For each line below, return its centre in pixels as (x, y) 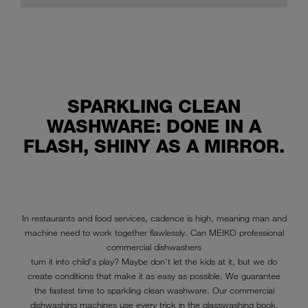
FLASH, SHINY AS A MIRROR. (154, 146)
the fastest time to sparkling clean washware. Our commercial (154, 290)
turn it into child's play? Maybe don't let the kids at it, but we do (154, 261)
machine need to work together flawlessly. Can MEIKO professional (154, 232)
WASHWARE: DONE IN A (154, 126)
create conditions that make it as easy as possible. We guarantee (154, 276)
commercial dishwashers (154, 247)
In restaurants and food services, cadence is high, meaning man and (154, 218)
